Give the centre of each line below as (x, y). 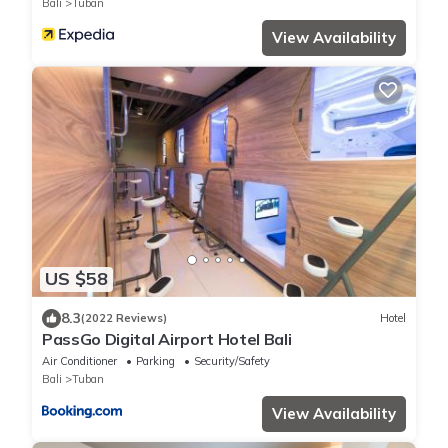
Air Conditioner (79, 360)
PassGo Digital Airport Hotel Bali (167, 338)
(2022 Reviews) (124, 318)
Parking (155, 360)
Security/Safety (232, 360)
